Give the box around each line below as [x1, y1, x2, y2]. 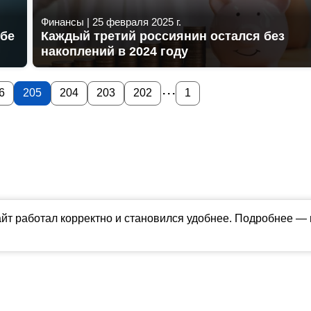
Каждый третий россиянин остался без [41, 28, 285, 43]
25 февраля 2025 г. [92, 15, 181, 28]
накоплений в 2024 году [41, 44, 188, 58]
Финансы [41, 15, 84, 28]
